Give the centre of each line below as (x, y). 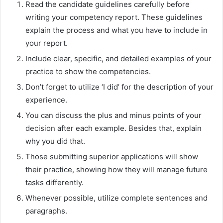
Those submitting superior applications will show (112, 156)
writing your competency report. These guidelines (114, 17)
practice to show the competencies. (88, 71)
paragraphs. (46, 211)
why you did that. (55, 141)
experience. (46, 100)
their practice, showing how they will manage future (116, 169)
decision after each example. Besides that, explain (113, 128)
